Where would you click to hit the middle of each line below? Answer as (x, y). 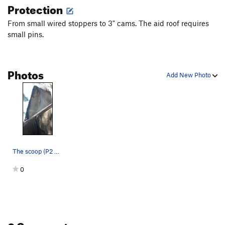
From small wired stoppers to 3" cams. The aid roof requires (108, 23)
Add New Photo (189, 75)
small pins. (26, 34)
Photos (26, 73)
